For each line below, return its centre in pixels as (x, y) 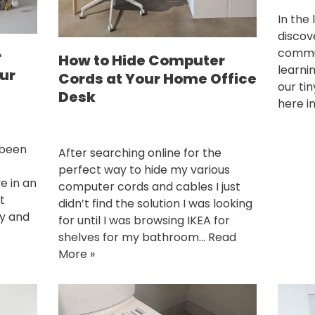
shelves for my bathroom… (133, 238)
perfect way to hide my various (144, 170)
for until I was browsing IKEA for (144, 221)
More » (76, 255)
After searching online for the (140, 153)
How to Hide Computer (141, 61)
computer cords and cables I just (149, 187)
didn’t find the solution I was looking (155, 204)
